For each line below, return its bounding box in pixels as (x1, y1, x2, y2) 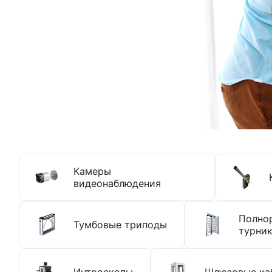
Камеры (73, 165, 111, 177)
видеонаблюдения (73, 177, 161, 189)
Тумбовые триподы (73, 219, 167, 231)
